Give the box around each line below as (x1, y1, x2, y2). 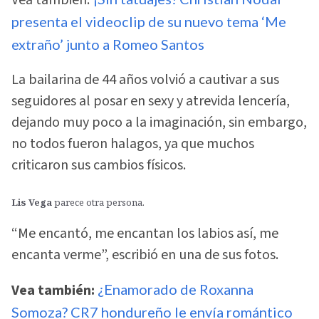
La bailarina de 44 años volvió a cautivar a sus (11, 70, 279, 90)
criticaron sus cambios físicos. (11, 155, 186, 176)
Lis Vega (11, 196, 52, 209)
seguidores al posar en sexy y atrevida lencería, (11, 91, 290, 112)
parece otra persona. (52, 196, 145, 209)
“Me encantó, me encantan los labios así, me (11, 223, 278, 244)
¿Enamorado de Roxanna (98, 281, 253, 298)
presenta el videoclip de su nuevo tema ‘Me (11, 12, 286, 30)
